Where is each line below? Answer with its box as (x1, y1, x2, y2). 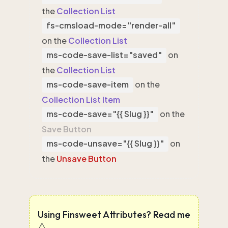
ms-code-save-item (46, 79, 129, 90)
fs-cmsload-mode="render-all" (46, 20, 176, 31)
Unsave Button (56, 153, 117, 164)
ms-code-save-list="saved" (46, 49, 162, 60)
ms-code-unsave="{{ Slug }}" (46, 138, 164, 149)
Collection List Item (42, 94, 120, 105)
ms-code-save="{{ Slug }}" (46, 108, 154, 119)
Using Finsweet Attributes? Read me (38, 209, 190, 220)
